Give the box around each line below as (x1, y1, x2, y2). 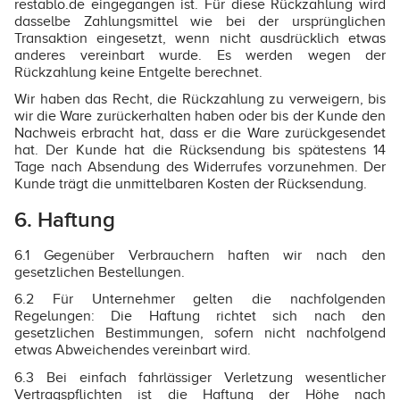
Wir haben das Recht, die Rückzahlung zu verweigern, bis (14, 91, 386, 108)
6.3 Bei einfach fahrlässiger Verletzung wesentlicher (14, 369, 386, 386)
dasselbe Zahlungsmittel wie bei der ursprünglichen (14, 12, 386, 29)
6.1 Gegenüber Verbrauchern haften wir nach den (14, 247, 386, 264)
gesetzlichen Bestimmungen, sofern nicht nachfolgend (14, 325, 386, 342)
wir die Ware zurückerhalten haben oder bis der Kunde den (14, 108, 386, 125)
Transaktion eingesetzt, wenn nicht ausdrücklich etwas (14, 29, 386, 46)
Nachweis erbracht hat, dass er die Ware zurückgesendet (14, 125, 386, 142)
